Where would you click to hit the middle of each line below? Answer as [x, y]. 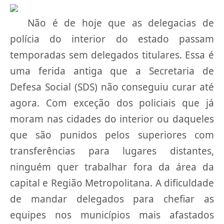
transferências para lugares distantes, [112, 151]
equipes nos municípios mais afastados [112, 215]
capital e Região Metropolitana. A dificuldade [112, 183]
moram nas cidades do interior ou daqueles [112, 119]
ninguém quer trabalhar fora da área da [112, 167]
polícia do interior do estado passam [112, 39]
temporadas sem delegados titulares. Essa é [112, 55]
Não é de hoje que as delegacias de [121, 23]
